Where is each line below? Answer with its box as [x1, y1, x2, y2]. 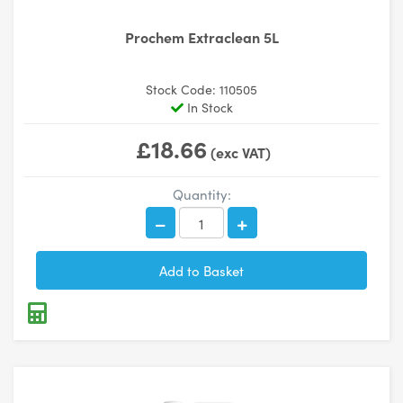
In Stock [183, 98, 233, 116]
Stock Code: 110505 [146, 80, 257, 98]
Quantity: [172, 184, 231, 203]
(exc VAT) [207, 142, 271, 162]
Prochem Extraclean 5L [124, 26, 279, 47]
